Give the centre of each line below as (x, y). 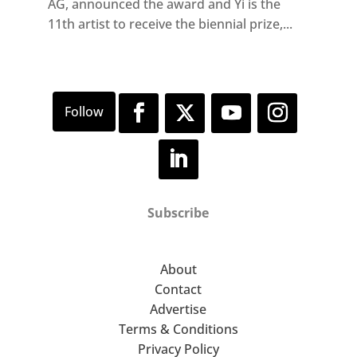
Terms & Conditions (178, 330)
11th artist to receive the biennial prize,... (170, 24)
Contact (178, 290)
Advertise (178, 310)
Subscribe (178, 213)
